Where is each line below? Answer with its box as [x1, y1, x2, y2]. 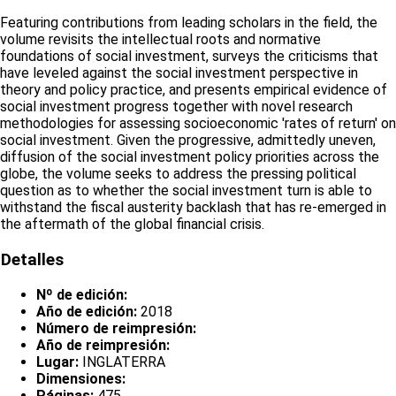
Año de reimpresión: [36, 336, 170, 354]
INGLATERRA [79, 353, 165, 370]
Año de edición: [36, 302, 137, 320]
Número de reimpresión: [36, 319, 196, 337]
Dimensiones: [36, 369, 126, 387]
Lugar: [36, 353, 79, 370]
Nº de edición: [36, 286, 127, 303]
